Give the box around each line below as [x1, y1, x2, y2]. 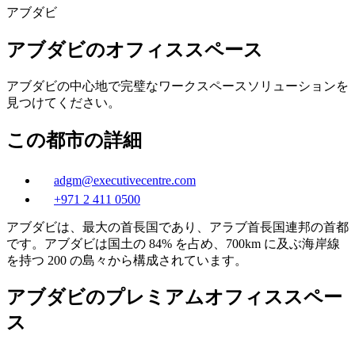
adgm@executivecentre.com [54, 173, 196, 187]
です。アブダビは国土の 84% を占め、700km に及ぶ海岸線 [6, 236, 340, 250]
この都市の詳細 [6, 129, 142, 151]
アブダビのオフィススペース [6, 39, 263, 60]
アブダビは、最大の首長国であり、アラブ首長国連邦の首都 [6, 219, 349, 234]
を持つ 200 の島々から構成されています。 [6, 253, 247, 267]
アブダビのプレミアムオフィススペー [6, 287, 342, 308]
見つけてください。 [6, 95, 120, 109]
